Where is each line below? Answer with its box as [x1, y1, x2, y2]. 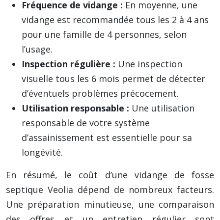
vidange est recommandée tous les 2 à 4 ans [22, 14, 209, 26]
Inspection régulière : [22, 58, 118, 70]
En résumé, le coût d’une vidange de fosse [6, 169, 214, 181]
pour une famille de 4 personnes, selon [22, 28, 187, 40]
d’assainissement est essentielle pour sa [22, 132, 192, 143]
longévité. [22, 146, 63, 158]
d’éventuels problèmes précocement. [22, 87, 179, 99]
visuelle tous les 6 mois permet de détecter [22, 73, 205, 84]
